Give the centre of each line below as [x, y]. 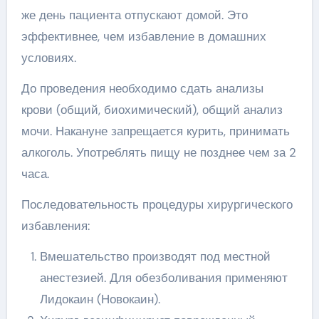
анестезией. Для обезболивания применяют [163, 278]
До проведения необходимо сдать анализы [142, 88]
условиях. [48, 58]
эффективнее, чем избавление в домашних [143, 36]
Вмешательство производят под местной [155, 256]
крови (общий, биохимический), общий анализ [152, 110]
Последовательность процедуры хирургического [157, 204]
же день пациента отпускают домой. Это [134, 15]
